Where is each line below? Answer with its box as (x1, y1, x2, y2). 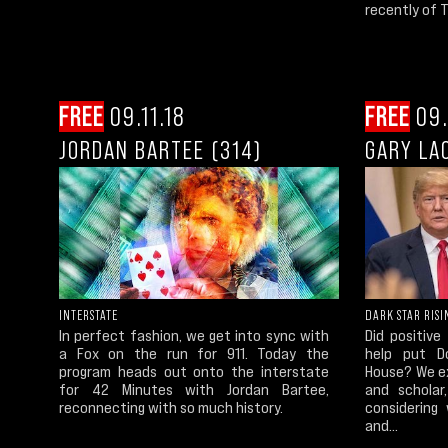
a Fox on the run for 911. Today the (59, 344, 329, 363)
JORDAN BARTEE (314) (59, 135, 262, 164)
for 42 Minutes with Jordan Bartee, (59, 380, 329, 399)
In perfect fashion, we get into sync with (59, 326, 329, 345)
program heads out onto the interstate (59, 362, 329, 381)
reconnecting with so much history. (59, 398, 283, 417)
